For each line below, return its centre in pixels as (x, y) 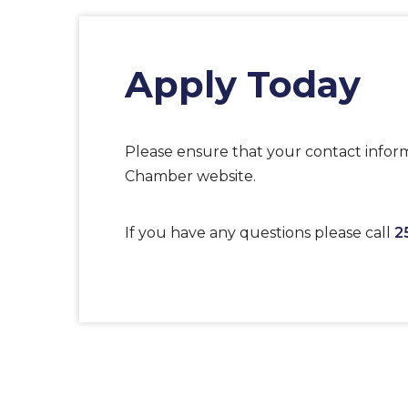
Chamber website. (190, 176)
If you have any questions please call (260, 233)
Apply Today (243, 84)
